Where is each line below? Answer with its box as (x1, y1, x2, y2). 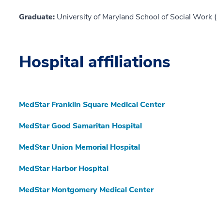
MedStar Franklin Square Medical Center (19, 99, 165, 110)
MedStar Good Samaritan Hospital (19, 121, 142, 132)
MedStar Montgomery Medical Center (19, 185, 154, 196)
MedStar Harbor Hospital (19, 163, 108, 174)
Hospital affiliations (19, 51, 170, 74)
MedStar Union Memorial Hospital (19, 142, 140, 153)
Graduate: (19, 12, 57, 23)
